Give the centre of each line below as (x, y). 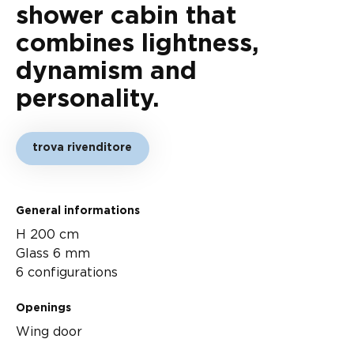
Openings (43, 309)
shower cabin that (126, 16)
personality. (88, 99)
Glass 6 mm (53, 253)
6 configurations (67, 272)
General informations (78, 211)
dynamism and (106, 71)
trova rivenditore (83, 148)
